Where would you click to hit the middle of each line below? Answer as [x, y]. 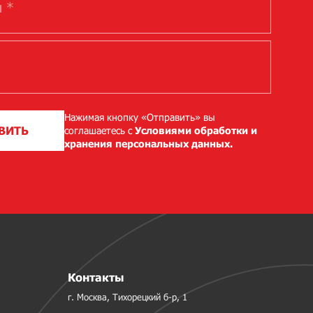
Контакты [96, 277]
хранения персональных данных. [148, 144]
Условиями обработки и [196, 131]
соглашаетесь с [99, 131]
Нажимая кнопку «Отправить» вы [139, 117]
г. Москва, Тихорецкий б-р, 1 [127, 297]
